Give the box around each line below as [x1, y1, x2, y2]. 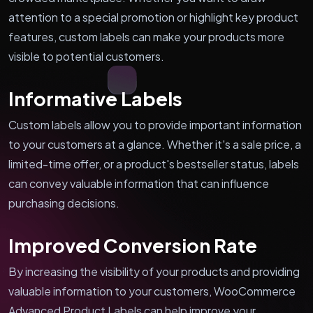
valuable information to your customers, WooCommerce [8, 283, 296, 298]
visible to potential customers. [8, 48, 164, 64]
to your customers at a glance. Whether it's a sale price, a [8, 136, 301, 152]
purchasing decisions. [8, 195, 119, 210]
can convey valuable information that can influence [8, 175, 269, 191]
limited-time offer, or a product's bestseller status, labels [8, 156, 299, 171]
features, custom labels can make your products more [8, 29, 284, 44]
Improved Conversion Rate [8, 233, 257, 257]
